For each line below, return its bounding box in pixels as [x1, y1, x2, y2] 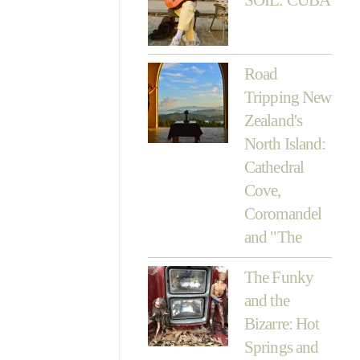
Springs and [243, 337, 319, 357]
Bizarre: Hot [243, 313, 320, 333]
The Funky [243, 267, 314, 287]
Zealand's [243, 110, 303, 130]
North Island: [243, 133, 326, 153]
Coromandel [243, 203, 322, 223]
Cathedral [243, 157, 305, 177]
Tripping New [243, 87, 332, 107]
